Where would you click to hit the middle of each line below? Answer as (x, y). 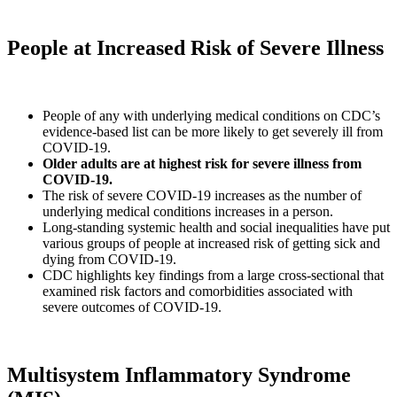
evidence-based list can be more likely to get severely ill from (213, 131)
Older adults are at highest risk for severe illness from (202, 163)
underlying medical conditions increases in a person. (188, 211)
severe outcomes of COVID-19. (132, 307)
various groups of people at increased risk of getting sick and (211, 243)
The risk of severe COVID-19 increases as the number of (202, 195)
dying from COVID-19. (109, 259)
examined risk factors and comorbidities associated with (198, 291)
